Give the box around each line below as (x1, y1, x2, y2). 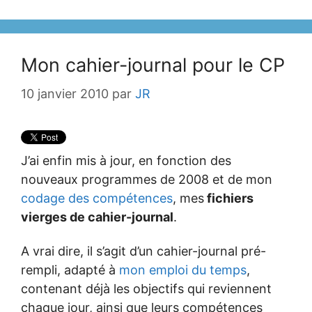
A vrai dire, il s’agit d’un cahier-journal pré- (21, 243, 266, 258)
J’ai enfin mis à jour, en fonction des (21, 153, 231, 169)
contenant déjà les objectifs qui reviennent (21, 281, 272, 296)
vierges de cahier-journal (21, 210, 173, 225)
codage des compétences (21, 191, 173, 206)
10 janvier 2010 (21, 86, 109, 102)
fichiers (204, 191, 253, 206)
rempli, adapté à (21, 262, 119, 277)
